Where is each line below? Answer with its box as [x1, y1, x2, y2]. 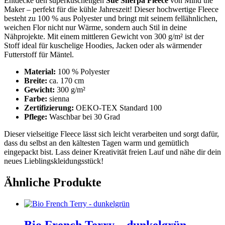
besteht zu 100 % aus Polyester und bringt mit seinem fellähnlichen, [4, 14, 217, 23]
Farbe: [24, 94, 47, 103]
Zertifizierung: [24, 103, 74, 113]
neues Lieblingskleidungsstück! [4, 157, 103, 166]
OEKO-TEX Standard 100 [74, 103, 162, 113]
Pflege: [24, 113, 47, 122]
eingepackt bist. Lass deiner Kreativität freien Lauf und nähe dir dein [4, 148, 221, 157]
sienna [47, 94, 69, 103]
